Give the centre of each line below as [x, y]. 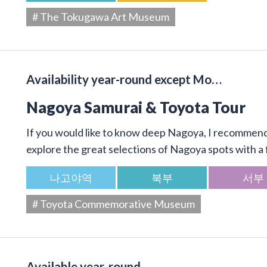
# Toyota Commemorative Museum [114, 204]
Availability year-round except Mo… [124, 79]
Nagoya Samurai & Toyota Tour [136, 107]
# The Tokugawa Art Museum [101, 16]
